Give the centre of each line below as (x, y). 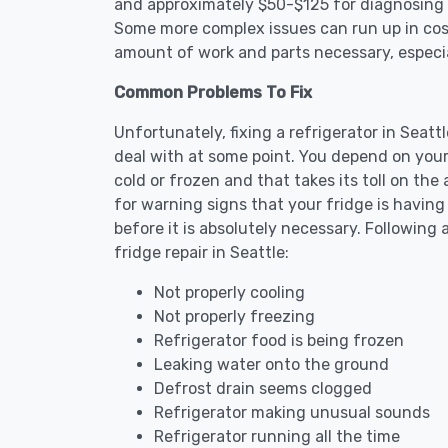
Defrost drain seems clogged (263, 388)
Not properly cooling (229, 292)
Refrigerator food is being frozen (279, 340)
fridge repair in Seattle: (201, 252)
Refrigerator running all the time (277, 436)
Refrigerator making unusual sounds (292, 412)
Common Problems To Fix (213, 92)
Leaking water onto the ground (271, 364)
